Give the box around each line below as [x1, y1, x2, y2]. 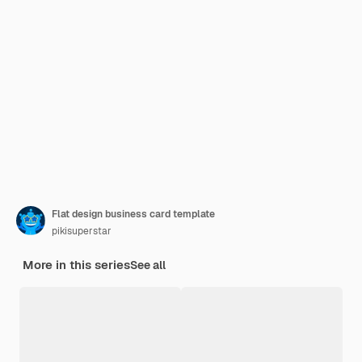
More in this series [23, 257, 130, 272]
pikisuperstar [52, 225, 112, 238]
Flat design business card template [52, 208, 215, 221]
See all [130, 258, 166, 272]
